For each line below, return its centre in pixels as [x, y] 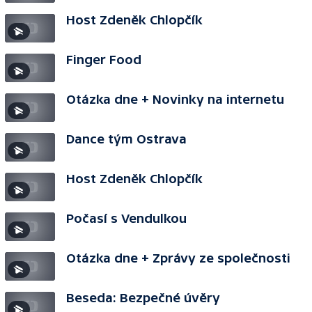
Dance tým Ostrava [126, 139]
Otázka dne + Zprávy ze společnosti [178, 258]
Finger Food [104, 60]
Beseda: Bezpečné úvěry [143, 298]
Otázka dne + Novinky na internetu [175, 99]
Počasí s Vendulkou [126, 218]
